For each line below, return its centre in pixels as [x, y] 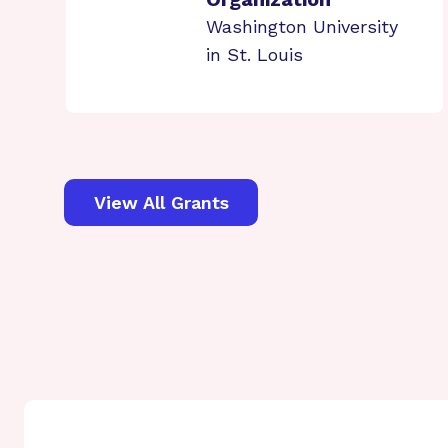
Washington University [302, 26]
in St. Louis [254, 54]
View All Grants [161, 202]
